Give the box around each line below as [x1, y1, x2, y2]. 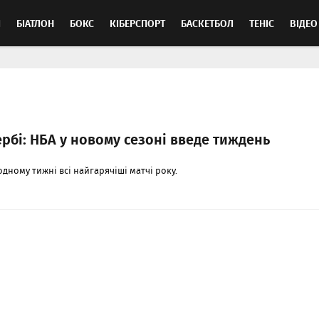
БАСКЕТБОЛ [181, 16, 234, 31]
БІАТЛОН [16, 16, 54, 31]
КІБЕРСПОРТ [110, 16, 165, 31]
